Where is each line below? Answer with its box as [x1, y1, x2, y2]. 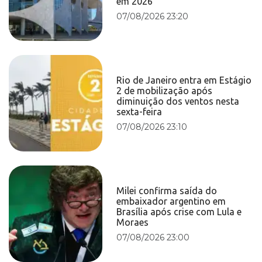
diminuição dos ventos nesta [116, 95, 240, 106]
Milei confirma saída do [116, 185, 218, 196]
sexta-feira [116, 106, 163, 117]
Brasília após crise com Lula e [116, 206, 242, 217]
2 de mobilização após [116, 85, 213, 96]
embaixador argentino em [116, 195, 226, 206]
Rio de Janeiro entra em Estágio [116, 74, 252, 85]
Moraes [116, 216, 149, 227]
